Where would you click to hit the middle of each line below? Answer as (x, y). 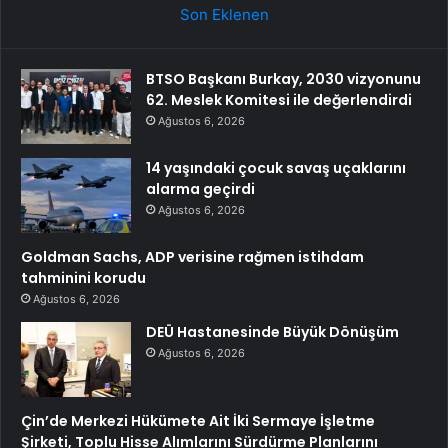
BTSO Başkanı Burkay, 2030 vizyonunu (283, 78)
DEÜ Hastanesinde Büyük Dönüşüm (272, 331)
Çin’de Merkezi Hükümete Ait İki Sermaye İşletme (198, 420)
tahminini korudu (83, 277)
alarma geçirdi (200, 188)
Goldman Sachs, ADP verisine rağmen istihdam (192, 256)
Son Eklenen (224, 14)
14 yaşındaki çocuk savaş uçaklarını (276, 167)
